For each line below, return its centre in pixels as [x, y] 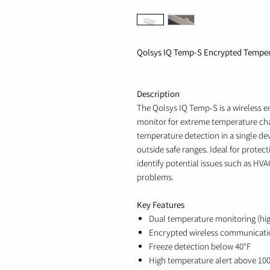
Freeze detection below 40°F [200, 246]
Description [158, 94]
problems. [155, 177]
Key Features [161, 205]
